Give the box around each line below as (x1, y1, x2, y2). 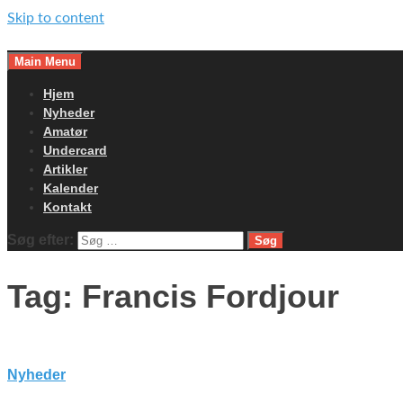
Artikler (43, 162, 87, 176)
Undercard (43, 143, 107, 157)
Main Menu (14, 55, 76, 68)
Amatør (43, 124, 87, 139)
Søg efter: (7, 232, 74, 247)
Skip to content (7, 11, 104, 25)
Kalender (43, 181, 98, 195)
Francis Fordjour (82, 278, 339, 316)
